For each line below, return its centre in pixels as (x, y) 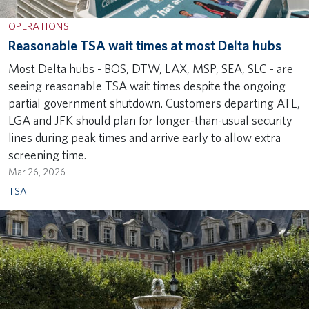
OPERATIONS (39, 26)
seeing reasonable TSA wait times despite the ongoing (147, 86)
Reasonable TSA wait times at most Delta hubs (145, 45)
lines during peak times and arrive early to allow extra (144, 137)
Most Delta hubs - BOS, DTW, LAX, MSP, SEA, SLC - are (151, 68)
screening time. (47, 154)
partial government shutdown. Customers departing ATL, (154, 103)
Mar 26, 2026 (37, 171)
